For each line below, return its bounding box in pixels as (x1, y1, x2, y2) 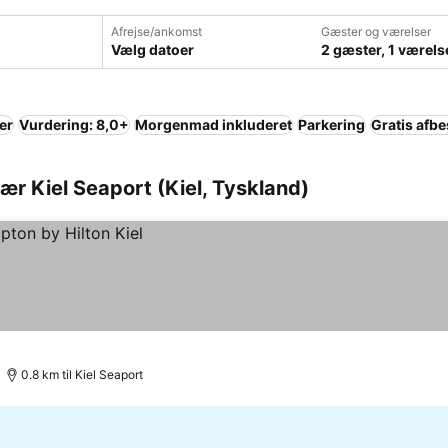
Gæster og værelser (321, 24, 431, 39)
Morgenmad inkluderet (135, 116, 292, 133)
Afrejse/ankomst (111, 24, 202, 39)
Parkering (298, 116, 365, 133)
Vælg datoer (111, 41, 194, 58)
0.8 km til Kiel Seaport (21, 367, 144, 382)
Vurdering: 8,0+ (19, 116, 129, 133)
